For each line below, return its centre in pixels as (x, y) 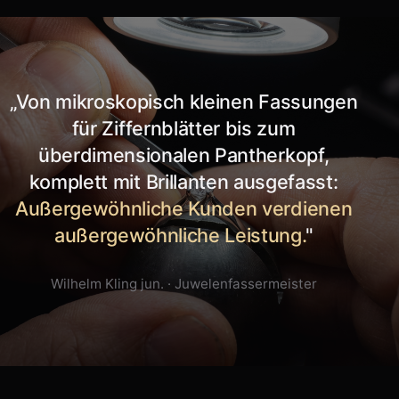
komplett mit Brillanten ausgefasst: (183, 181)
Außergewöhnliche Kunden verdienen (183, 208)
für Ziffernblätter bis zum (183, 128)
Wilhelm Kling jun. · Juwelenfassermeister (183, 283)
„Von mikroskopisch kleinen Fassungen (183, 101)
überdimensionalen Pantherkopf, (183, 155)
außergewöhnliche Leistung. (179, 235)
